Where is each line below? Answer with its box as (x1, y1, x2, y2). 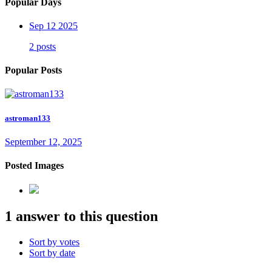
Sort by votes (29, 237, 80, 248)
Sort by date (29, 248, 75, 259)
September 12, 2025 (5, 136, 82, 147)
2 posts (29, 41, 56, 52)
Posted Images (5, 160, 64, 171)
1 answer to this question (5, 208, 158, 225)
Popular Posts (5, 65, 62, 76)
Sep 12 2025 (29, 20, 78, 31)
